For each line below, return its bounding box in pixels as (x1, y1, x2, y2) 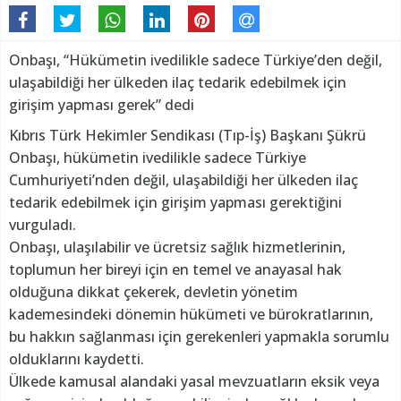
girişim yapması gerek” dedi (9, 94, 194, 115)
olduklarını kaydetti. (9, 348, 144, 369)
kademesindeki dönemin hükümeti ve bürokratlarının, (9, 303, 373, 324)
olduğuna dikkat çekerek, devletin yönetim (9, 281, 298, 302)
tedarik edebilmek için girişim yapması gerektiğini (9, 192, 342, 212)
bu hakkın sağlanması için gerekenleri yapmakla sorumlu (9, 326, 389, 346)
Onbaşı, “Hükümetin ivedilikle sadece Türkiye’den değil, (9, 49, 382, 70)
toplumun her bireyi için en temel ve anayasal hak (9, 259, 342, 279)
